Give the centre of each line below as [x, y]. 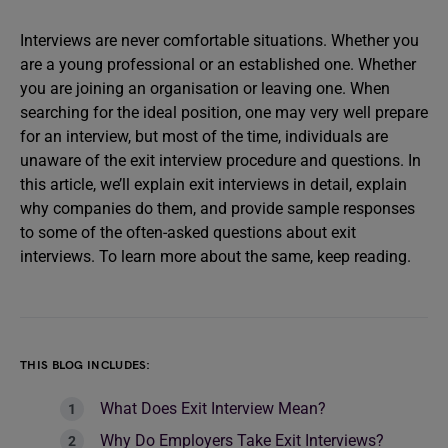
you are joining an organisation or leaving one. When [205, 88]
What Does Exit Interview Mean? [213, 408]
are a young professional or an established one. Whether [218, 64]
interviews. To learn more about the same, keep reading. [215, 256]
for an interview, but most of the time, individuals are [204, 136]
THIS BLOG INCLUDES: [85, 365]
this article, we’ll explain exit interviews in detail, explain [213, 184]
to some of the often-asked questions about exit [188, 232]
